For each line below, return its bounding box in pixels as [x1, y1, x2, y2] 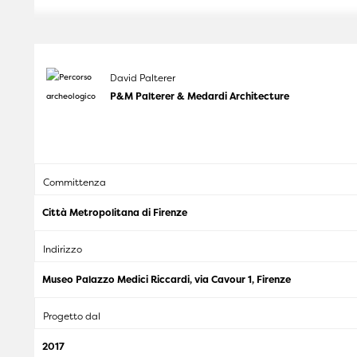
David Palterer [110, 71, 175, 85]
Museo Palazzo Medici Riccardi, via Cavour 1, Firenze [42, 273, 291, 287]
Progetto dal [43, 309, 100, 324]
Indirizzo [43, 242, 82, 257]
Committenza [43, 175, 106, 190]
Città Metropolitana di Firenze [42, 206, 187, 220]
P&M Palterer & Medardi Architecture [110, 89, 289, 104]
